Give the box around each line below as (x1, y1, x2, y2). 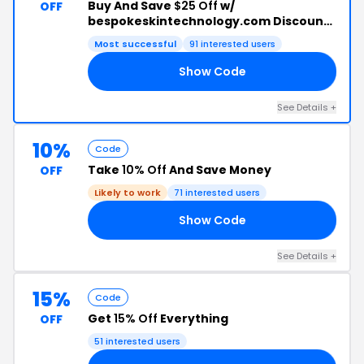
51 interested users (94, 335, 180, 348)
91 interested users (189, 37, 275, 50)
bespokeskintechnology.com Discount (88, 13, 329, 29)
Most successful (94, 37, 176, 50)
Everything (158, 310, 228, 327)
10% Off (122, 162, 167, 178)
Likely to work (94, 186, 161, 199)
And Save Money (167, 162, 271, 178)
